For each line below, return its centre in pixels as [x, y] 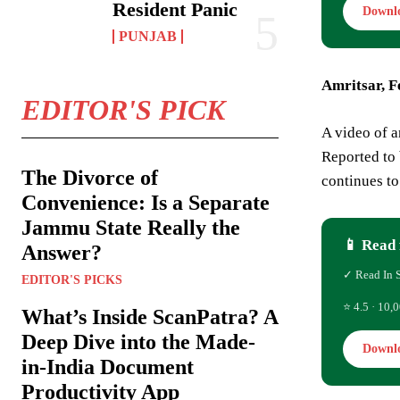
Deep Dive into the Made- [138, 342]
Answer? [62, 253]
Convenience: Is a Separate [146, 203]
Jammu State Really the [131, 228]
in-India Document [108, 367]
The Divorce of [90, 178]
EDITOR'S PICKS [72, 280]
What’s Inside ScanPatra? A [150, 317]
